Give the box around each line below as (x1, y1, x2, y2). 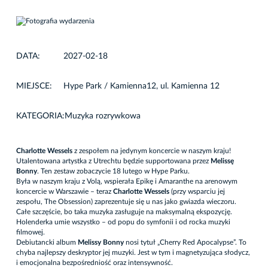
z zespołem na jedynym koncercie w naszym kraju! (72, 147, 231, 155)
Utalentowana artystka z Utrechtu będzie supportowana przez (16, 157, 211, 165)
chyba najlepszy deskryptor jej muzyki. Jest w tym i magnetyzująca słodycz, (16, 249, 250, 257)
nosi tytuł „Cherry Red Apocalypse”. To (126, 239, 246, 246)
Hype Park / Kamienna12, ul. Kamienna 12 (63, 82, 220, 91)
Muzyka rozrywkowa (65, 112, 141, 121)
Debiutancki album (16, 239, 78, 246)
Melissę (211, 157, 234, 165)
